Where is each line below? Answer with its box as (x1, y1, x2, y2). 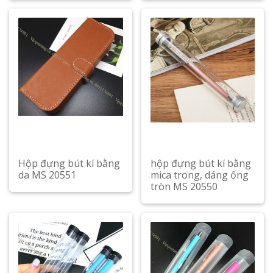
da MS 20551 (18, 168, 76, 182)
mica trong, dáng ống (150, 168, 249, 182)
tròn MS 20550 (150, 180, 218, 193)
